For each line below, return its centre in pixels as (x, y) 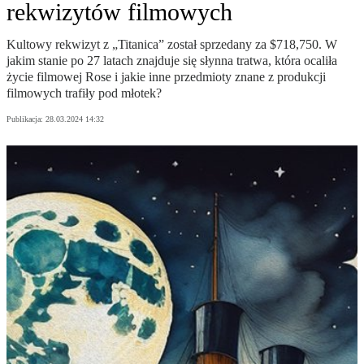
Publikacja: (26, 119)
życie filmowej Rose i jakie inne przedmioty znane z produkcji (166, 77)
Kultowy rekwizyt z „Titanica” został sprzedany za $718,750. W (172, 45)
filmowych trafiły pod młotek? (84, 93)
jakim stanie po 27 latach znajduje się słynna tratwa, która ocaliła (172, 61)
